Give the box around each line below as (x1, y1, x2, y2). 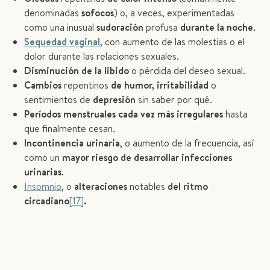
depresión (93, 93, 138, 106)
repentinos (64, 78, 111, 92)
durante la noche (180, 20, 253, 34)
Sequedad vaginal (24, 35, 100, 48)
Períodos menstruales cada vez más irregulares (24, 107, 225, 121)
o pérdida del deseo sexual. (131, 64, 245, 77)
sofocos (81, 6, 114, 19)
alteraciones (74, 180, 130, 193)
